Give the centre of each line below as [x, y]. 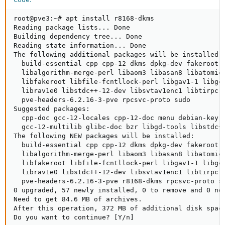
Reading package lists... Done [72, 28]
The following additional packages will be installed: [118, 55]
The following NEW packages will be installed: [104, 136]
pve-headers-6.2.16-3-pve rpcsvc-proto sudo [102, 100]
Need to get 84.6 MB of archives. [78, 199]
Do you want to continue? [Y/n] [74, 217]
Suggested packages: [52, 109]
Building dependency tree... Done [78, 37]
